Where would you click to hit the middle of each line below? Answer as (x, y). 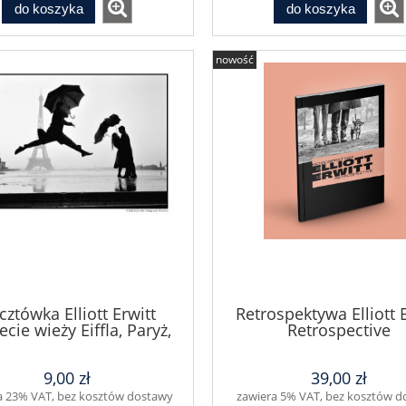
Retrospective (339, 330)
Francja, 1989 (67, 347)
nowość (235, 60)
